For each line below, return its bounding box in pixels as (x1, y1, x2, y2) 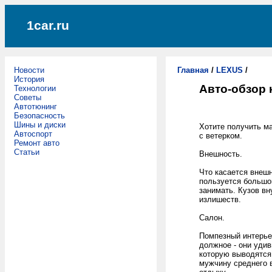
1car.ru (27, 18, 69, 33)
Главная (177, 66, 209, 75)
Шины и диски (14, 120, 66, 129)
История (14, 75, 44, 84)
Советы (14, 93, 41, 102)
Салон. (199, 212, 225, 222)
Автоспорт (14, 129, 52, 138)
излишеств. (199, 194, 241, 204)
